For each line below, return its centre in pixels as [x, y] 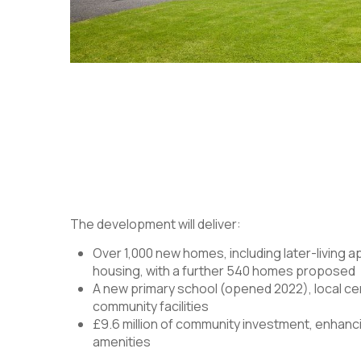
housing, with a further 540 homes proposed [224, 271]
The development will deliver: [156, 224]
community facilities [151, 307]
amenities [122, 342]
